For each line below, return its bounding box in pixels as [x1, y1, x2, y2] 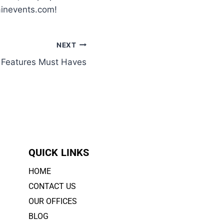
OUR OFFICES [28, 196, 77, 206]
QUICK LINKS [28, 146, 89, 158]
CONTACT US [28, 181, 76, 191]
